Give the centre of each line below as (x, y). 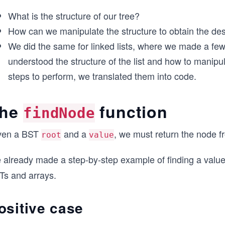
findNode (59, 113)
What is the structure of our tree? (74, 16)
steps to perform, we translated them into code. (102, 76)
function (131, 111)
